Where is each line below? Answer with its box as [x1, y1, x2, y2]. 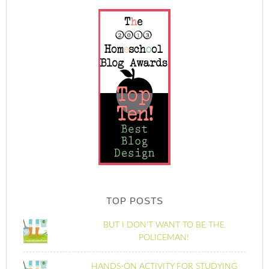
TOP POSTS [106, 196, 163, 206]
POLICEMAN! [139, 234, 190, 242]
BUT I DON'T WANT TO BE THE [103, 221, 225, 229]
